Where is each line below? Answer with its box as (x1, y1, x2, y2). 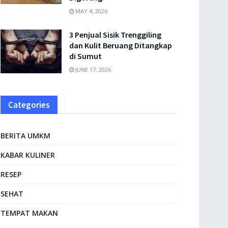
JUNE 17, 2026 (74, 66, 111, 73)
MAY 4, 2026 (74, 7, 107, 15)
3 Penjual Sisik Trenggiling (69, 30, 161, 40)
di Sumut (69, 51, 102, 61)
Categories (8, 99, 50, 110)
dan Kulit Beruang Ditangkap (69, 40, 172, 50)
